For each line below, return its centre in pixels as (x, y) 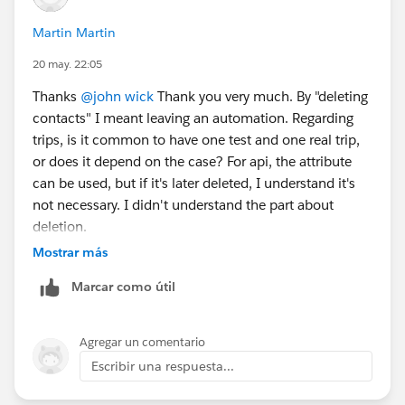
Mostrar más (70, 252)
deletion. (60, 226)
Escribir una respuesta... (163, 366)
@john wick (117, 96)
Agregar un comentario (142, 342)
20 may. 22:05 (67, 63)
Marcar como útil (123, 286)
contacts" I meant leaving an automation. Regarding (193, 118)
